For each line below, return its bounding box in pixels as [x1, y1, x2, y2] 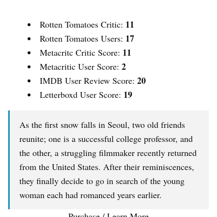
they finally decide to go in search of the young [19, 175, 185, 187]
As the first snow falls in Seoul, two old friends [19, 119, 185, 131]
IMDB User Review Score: [40, 75, 137, 87]
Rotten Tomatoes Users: [40, 32, 125, 45]
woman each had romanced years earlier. [19, 189, 162, 201]
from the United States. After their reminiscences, [19, 161, 194, 173]
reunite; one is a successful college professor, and [19, 133, 193, 145]
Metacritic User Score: [40, 61, 122, 73]
